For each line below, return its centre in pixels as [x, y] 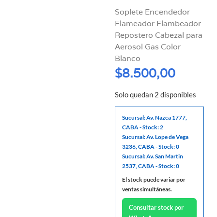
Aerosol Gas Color [148, 46]
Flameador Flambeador [158, 23]
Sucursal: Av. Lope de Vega [155, 137]
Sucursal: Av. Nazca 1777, [155, 118]
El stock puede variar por [154, 180]
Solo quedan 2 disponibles [156, 94]
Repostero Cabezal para [159, 35]
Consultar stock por [156, 208]
